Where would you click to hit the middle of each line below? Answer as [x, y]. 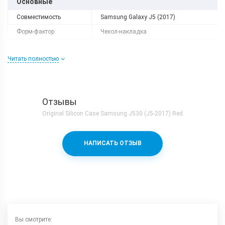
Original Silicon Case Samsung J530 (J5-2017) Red [113, 113]
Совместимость [39, 17]
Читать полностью [33, 59]
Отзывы [60, 101]
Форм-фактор [35, 31]
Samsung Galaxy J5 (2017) [138, 17]
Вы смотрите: [34, 219]
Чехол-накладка [124, 31]
